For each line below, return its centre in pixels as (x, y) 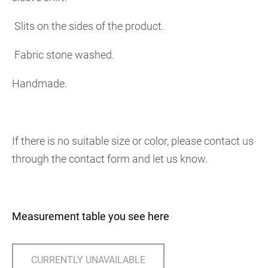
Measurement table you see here (91, 216)
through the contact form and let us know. (110, 159)
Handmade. (39, 83)
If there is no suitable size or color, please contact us (133, 141)
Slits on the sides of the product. (88, 26)
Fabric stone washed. (64, 55)
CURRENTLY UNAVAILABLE (88, 260)
